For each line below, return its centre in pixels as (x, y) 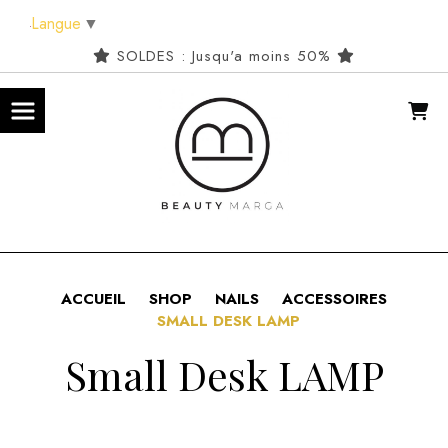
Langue (56, 23)
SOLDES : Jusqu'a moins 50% (224, 56)
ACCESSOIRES (334, 298)
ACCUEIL (93, 298)
